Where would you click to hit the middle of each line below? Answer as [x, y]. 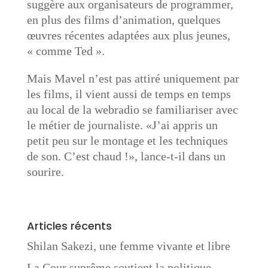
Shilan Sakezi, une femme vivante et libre [128, 246]
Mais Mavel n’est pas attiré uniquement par [133, 78]
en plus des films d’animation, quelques [124, 20]
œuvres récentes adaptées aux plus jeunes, [128, 35]
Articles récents [69, 226]
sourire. [45, 172]
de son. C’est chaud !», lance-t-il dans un [126, 156]
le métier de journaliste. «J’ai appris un [122, 125]
